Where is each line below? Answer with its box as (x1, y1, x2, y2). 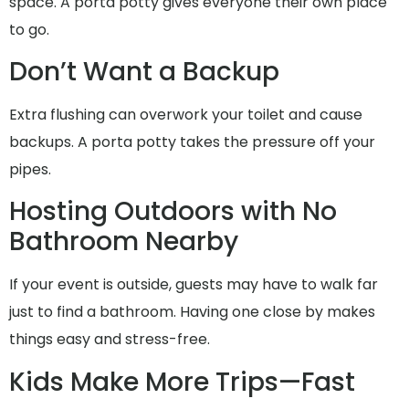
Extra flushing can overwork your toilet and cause (9, 104, 362, 126)
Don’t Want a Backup (9, 54, 279, 90)
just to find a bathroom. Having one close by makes (9, 301, 375, 323)
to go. (9, 18, 49, 40)
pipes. (9, 159, 51, 181)
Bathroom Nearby (9, 224, 238, 260)
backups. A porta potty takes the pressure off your (9, 131, 375, 153)
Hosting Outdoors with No (9, 194, 337, 230)
